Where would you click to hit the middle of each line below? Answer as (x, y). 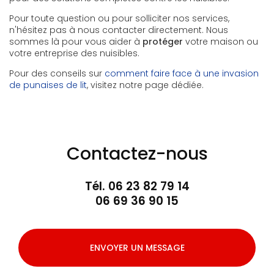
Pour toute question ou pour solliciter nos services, (119, 19)
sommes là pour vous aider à (76, 42)
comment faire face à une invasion (182, 74)
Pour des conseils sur (57, 74)
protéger (163, 42)
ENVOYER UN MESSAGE (137, 248)
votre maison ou (220, 42)
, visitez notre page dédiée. (145, 85)
